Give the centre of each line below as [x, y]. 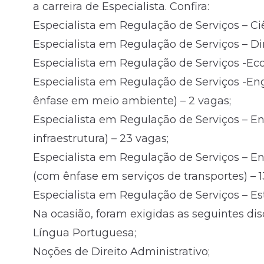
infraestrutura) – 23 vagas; [101, 138]
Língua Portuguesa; [85, 232]
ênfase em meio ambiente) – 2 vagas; [132, 100]
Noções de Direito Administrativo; [121, 251]
